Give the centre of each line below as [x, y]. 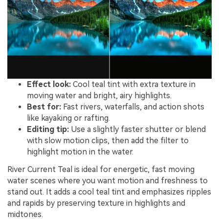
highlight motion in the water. [80, 152]
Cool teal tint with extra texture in [133, 84]
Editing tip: [48, 129]
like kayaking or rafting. [68, 118]
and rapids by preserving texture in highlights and [96, 203]
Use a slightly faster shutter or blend [137, 129]
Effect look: [49, 84]
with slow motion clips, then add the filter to [108, 140]
